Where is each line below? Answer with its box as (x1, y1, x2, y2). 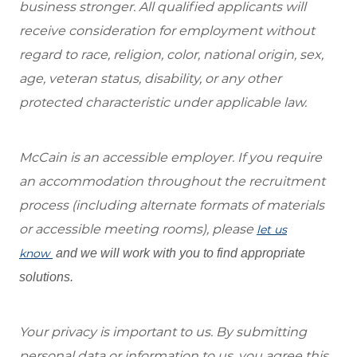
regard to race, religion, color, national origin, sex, (19, 46, 324, 62)
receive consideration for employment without (19, 22, 315, 38)
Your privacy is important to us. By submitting (19, 324, 307, 340)
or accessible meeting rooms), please (19, 222, 257, 237)
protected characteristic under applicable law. (19, 94, 307, 110)
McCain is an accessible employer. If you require (19, 150, 322, 166)
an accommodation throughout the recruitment (19, 174, 325, 190)
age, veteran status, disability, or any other (19, 70, 281, 86)
